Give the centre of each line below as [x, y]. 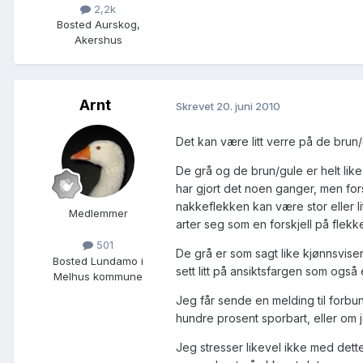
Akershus [98, 40]
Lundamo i [115, 261]
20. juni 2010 [248, 106]
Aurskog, [115, 25]
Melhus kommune [98, 276]
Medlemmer [98, 214]
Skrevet [196, 106]
